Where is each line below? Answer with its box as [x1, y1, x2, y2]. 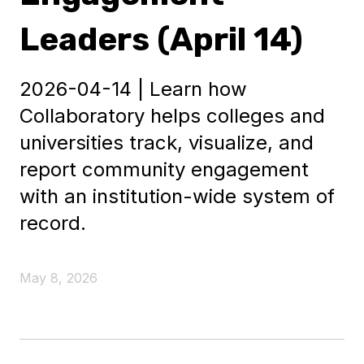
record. [19, 211, 86, 235]
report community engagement [19, 158, 309, 181]
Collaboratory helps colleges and [19, 104, 325, 128]
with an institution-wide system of [19, 184, 335, 208]
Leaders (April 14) [19, 20, 303, 58]
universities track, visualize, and [19, 131, 314, 154]
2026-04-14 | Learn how [19, 77, 247, 101]
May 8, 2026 [19, 270, 97, 286]
